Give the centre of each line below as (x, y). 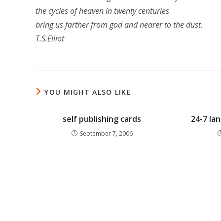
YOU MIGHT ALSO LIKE (88, 92)
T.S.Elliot (50, 38)
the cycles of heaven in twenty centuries (102, 11)
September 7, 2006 (106, 133)
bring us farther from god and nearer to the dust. (119, 25)
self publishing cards (102, 119)
